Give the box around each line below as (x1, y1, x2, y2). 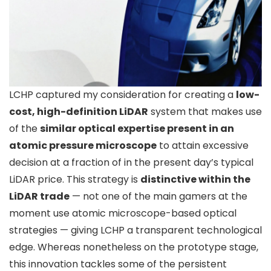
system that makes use (148, 104, 262, 119)
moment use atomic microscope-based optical (9, 206, 237, 220)
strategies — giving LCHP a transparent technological (9, 223, 262, 237)
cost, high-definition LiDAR (9, 104, 148, 119)
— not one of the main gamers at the (70, 189, 247, 203)
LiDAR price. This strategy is (9, 172, 140, 186)
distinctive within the (140, 172, 250, 186)
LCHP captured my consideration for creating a (9, 87, 236, 102)
